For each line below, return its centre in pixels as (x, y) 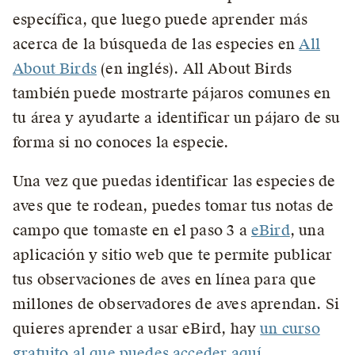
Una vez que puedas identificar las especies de (174, 181)
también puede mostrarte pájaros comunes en (172, 93)
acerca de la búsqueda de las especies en (156, 44)
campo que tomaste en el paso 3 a (132, 230)
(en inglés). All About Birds (194, 69)
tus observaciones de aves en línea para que (164, 279)
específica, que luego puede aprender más (160, 19)
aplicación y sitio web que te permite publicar (173, 255)
